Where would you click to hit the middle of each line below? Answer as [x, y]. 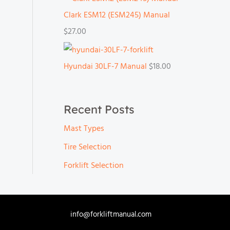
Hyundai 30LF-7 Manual [105, 66]
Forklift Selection [94, 166]
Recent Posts [99, 109]
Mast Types [84, 129]
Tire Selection [88, 147]
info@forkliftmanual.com [111, 214]
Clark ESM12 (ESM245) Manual [117, 15]
